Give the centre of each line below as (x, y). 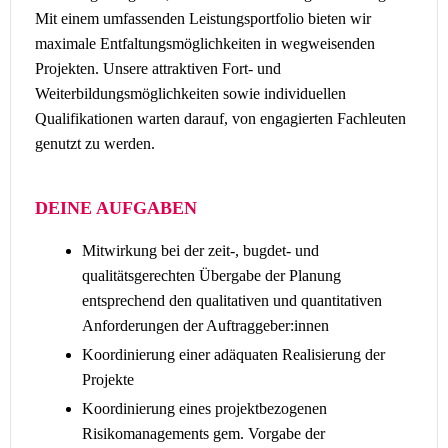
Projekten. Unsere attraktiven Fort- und (158, 68)
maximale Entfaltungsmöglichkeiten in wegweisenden (205, 43)
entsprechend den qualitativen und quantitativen (232, 300)
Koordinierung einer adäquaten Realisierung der (233, 354)
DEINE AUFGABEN (116, 208)
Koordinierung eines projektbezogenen (204, 408)
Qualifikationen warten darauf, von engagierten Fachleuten (220, 118)
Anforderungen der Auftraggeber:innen (205, 325)
